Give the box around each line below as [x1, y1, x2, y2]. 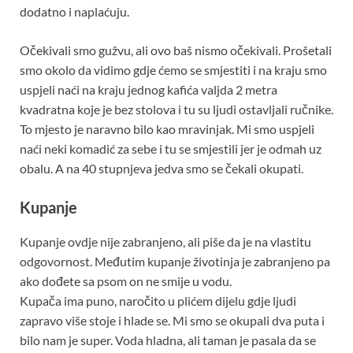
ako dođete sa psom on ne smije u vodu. [20, 273, 232, 288]
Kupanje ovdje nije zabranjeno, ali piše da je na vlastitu [20, 233, 311, 249]
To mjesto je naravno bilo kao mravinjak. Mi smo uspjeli [20, 121, 314, 136]
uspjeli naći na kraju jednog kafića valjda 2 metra [20, 81, 277, 97]
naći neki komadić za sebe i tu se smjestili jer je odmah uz [20, 140, 321, 156]
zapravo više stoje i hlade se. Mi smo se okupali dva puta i [20, 312, 325, 328]
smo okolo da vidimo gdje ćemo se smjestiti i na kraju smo [20, 61, 327, 77]
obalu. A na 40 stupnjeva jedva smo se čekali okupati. [20, 160, 303, 176]
